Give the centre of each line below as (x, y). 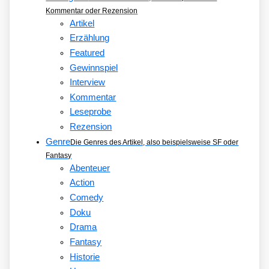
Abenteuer (90, 168)
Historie (85, 257)
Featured (87, 53)
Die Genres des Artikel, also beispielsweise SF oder (155, 142)
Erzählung (90, 38)
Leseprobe (91, 112)
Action (82, 183)
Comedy (87, 198)
